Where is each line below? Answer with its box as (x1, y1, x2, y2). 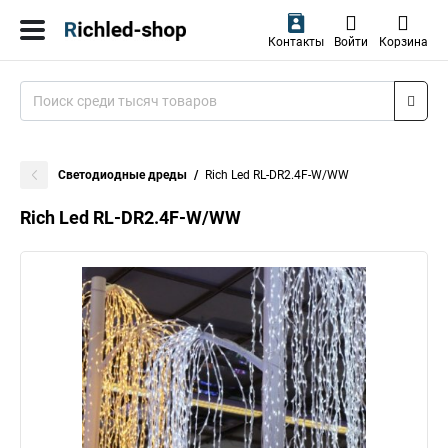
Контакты (267, 35, 324, 49)
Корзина (378, 35, 428, 49)
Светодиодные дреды (58, 168, 187, 182)
